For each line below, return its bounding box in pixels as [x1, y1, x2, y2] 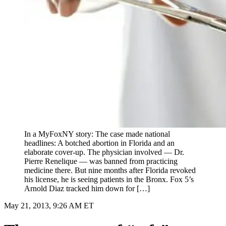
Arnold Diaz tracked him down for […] [24, 184, 150, 193]
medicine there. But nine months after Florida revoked [24, 165, 196, 175]
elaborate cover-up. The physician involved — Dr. [24, 147, 184, 156]
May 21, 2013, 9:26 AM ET [4, 201, 94, 210]
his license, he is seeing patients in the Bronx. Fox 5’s [24, 175, 194, 184]
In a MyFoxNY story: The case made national [24, 129, 170, 138]
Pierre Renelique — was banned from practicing [24, 156, 178, 165]
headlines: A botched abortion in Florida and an [24, 138, 175, 147]
